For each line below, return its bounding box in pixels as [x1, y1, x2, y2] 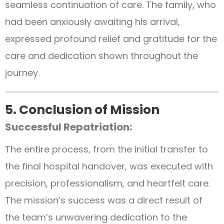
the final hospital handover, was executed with [5, 159, 213, 172]
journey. [5, 66, 39, 79]
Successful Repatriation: [5, 119, 132, 134]
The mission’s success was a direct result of [5, 193, 202, 206]
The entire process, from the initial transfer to [5, 142, 208, 155]
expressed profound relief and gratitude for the [5, 32, 217, 45]
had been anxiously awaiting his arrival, [5, 15, 180, 28]
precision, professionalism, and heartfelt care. [5, 176, 210, 189]
